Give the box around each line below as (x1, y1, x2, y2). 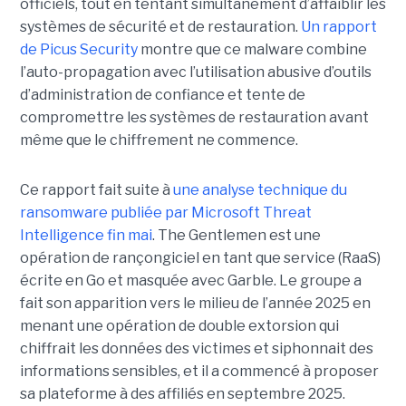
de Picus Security (19, 41, 138, 59)
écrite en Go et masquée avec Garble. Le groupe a (19, 272, 362, 290)
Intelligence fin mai (19, 227, 152, 245)
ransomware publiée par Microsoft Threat (19, 204, 312, 222)
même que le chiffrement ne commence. (19, 131, 298, 150)
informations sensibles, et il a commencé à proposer (19, 362, 379, 381)
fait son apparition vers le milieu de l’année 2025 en (19, 295, 371, 313)
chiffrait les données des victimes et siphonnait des (19, 340, 373, 358)
